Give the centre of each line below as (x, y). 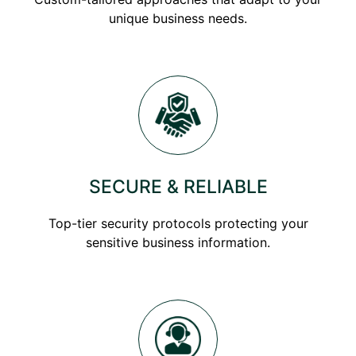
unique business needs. (178, 18)
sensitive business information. (178, 242)
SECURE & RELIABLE (178, 186)
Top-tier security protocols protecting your (178, 223)
